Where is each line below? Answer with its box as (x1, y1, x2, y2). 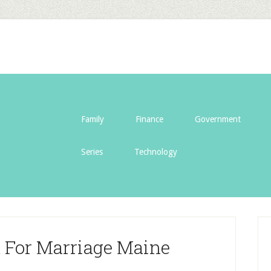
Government (195, 114, 241, 124)
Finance (135, 114, 163, 124)
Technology (134, 147, 177, 157)
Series (81, 147, 103, 157)
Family (81, 114, 104, 124)
